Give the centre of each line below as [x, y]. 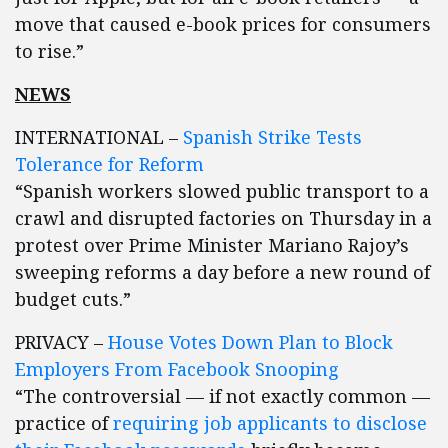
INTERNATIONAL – [99, 137]
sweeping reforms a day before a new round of [222, 272]
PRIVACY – [61, 342]
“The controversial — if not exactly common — [222, 396]
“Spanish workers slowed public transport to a [222, 191]
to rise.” [49, 51]
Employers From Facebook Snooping [177, 369]
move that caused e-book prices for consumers [223, 24]
